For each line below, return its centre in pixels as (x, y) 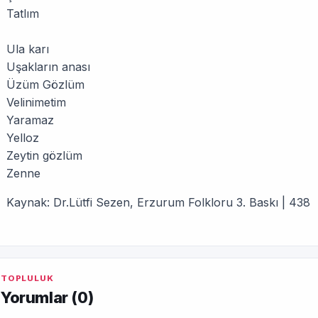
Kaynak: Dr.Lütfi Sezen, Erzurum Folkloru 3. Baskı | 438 (158, 202)
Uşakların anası (48, 67)
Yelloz (23, 138)
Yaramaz (30, 120)
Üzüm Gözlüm (45, 84)
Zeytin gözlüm (44, 155)
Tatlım (23, 13)
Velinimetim (36, 102)
